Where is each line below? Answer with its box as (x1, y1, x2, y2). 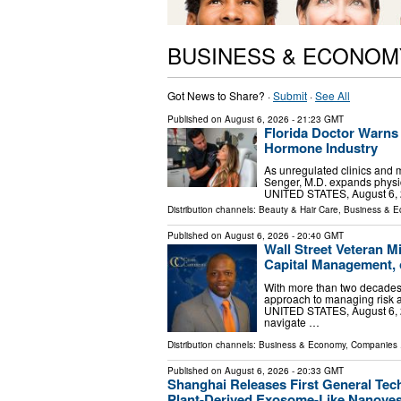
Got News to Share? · (167, 87, 273, 103)
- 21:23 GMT (289, 112, 344, 125)
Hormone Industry (264, 137, 378, 158)
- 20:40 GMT (289, 229, 344, 243)
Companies (351, 337, 397, 351)
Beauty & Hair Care (259, 203, 338, 217)
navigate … (264, 313, 320, 329)
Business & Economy (259, 337, 346, 351)
